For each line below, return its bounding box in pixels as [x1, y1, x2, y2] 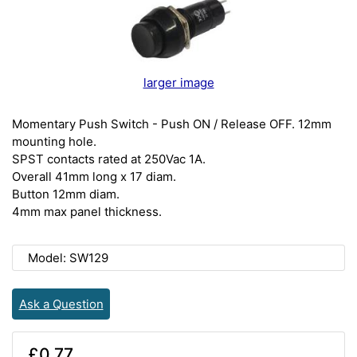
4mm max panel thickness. [12, 203, 162, 219]
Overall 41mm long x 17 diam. [12, 168, 176, 184]
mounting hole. [12, 133, 96, 149]
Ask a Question [18, 296, 104, 312]
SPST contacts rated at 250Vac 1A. [12, 151, 206, 167]
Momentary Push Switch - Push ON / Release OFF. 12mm [12, 116, 331, 131]
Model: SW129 [27, 249, 108, 265]
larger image [143, 74, 214, 90]
